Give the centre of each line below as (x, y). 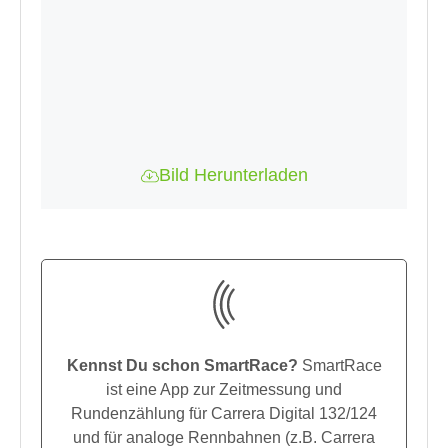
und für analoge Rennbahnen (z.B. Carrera (224, 436)
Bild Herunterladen (233, 175)
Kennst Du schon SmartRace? (182, 364)
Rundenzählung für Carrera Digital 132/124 (224, 412)
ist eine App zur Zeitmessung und (224, 388)
